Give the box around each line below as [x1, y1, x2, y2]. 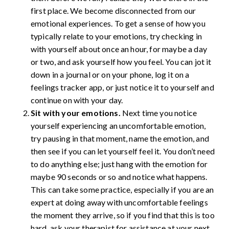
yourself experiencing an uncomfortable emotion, [31, 121, 206, 130]
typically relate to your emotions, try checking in [31, 31, 202, 41]
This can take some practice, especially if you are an [31, 185, 214, 194]
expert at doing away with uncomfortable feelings [31, 197, 208, 207]
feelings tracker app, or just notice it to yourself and [31, 82, 214, 92]
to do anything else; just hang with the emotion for [31, 159, 208, 169]
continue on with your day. [31, 95, 123, 105]
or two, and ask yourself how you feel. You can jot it [31, 57, 212, 66]
